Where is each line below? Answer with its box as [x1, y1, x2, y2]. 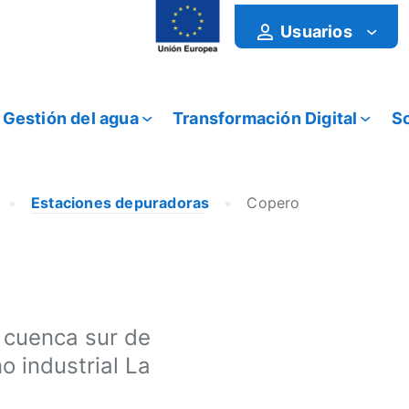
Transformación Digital [173, 108, 358, 128]
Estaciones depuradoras [31, 194, 210, 212]
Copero [246, 194, 300, 212]
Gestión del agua [2, 108, 139, 128]
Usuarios [280, 21, 352, 41]
